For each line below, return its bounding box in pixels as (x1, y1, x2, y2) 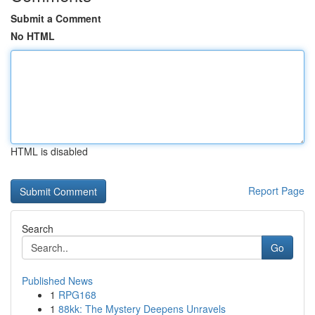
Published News (22, 274, 93, 288)
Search (22, 221, 53, 236)
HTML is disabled (11, 144, 88, 158)
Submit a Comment (11, 11, 101, 25)
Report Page (248, 184, 304, 198)
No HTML (11, 29, 55, 43)
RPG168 (58, 288, 96, 302)
